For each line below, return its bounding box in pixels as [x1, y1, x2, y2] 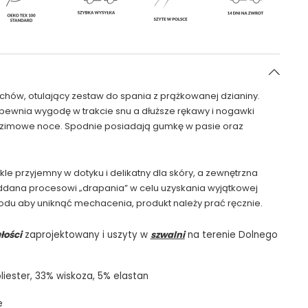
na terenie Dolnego [184, 228, 278, 241]
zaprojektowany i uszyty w [21, 228, 151, 241]
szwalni [150, 228, 185, 241]
